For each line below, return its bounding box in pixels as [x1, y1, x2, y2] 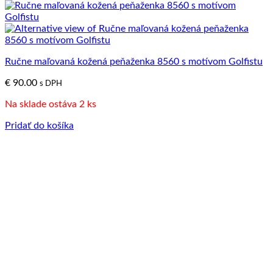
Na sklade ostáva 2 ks [5, 99, 96, 109]
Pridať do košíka [5, 120, 74, 130]
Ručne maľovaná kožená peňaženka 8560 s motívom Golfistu [5, 56, 263, 66]
